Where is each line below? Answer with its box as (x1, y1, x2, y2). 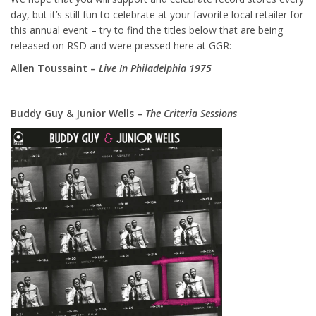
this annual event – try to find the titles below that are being (11, 23, 283, 37)
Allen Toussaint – (11, 61, 99, 75)
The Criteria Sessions (145, 106, 237, 120)
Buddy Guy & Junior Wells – (11, 106, 145, 120)
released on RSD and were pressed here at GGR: (11, 38, 231, 52)
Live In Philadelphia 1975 (99, 61, 212, 75)
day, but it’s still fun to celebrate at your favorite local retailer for (11, 7, 303, 21)
